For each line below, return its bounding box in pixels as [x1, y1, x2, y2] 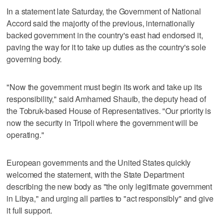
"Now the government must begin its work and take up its [6, 81, 202, 93]
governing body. [6, 53, 62, 65]
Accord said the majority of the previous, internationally [6, 17, 195, 29]
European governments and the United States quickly [6, 156, 191, 168]
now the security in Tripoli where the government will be [6, 116, 198, 128]
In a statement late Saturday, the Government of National [6, 5, 201, 17]
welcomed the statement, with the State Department [6, 168, 184, 180]
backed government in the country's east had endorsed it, [6, 29, 203, 41]
